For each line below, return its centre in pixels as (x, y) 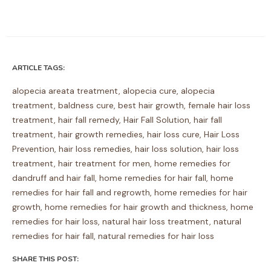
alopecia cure (150, 91)
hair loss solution (168, 149)
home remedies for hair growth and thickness (135, 207)
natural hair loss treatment (156, 222)
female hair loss (219, 106)
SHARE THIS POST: (45, 259)
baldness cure (86, 106)
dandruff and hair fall (54, 178)
